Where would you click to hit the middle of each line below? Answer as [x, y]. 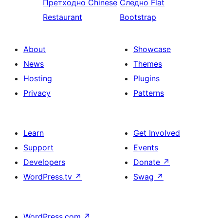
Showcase [152, 49]
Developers [44, 162]
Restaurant [63, 17]
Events [146, 147]
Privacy [37, 93]
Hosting [38, 78]
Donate [148, 162]
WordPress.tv [49, 177]
